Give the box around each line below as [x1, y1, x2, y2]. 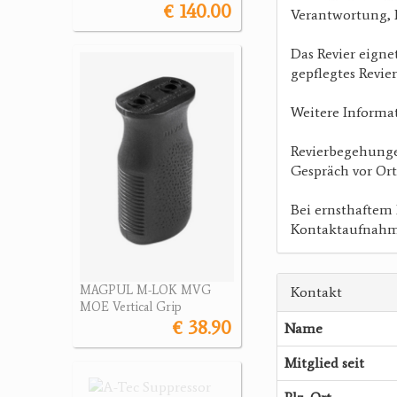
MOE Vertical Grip [80, 300, 182, 315]
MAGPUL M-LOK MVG [80, 283, 211, 299]
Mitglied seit [284, 354, 364, 371]
